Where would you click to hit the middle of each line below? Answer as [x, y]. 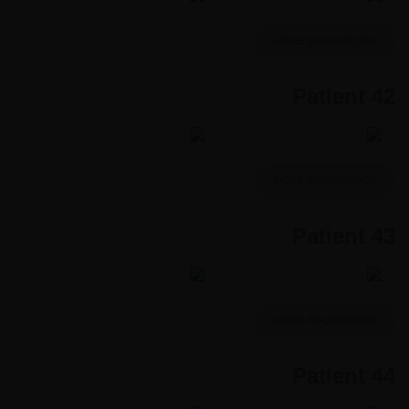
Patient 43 [344, 236]
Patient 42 [344, 96]
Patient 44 [344, 375]
